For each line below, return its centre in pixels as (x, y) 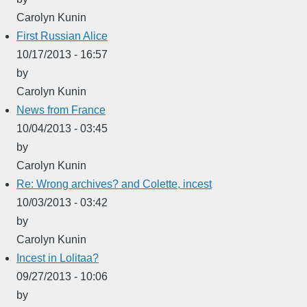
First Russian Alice (62, 36)
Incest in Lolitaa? (58, 258)
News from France (61, 110)
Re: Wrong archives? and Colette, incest (114, 184)
